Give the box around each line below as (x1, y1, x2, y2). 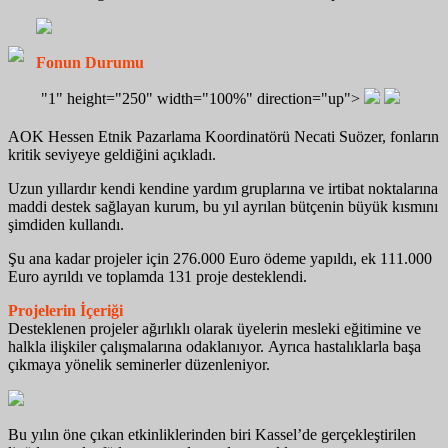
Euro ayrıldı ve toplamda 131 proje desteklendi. (8, 267, 307, 285)
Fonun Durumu (36, 53, 144, 71)
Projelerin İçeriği (8, 301, 123, 319)
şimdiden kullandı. (8, 215, 124, 233)
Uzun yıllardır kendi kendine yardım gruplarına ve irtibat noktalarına (8, 179, 438, 197)
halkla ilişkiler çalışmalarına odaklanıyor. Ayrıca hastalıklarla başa (8, 337, 421, 355)
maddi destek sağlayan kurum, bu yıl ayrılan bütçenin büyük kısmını (8, 197, 438, 215)
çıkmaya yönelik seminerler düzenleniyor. (8, 355, 270, 373)
